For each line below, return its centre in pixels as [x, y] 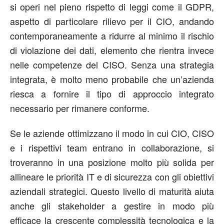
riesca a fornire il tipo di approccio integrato [112, 93]
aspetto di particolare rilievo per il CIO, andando [112, 21]
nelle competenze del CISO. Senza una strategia [112, 64]
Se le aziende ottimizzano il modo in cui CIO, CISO [112, 133]
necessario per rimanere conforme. [80, 108]
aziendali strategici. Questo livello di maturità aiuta [112, 191]
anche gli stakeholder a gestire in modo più [112, 205]
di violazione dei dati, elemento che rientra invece [112, 50]
